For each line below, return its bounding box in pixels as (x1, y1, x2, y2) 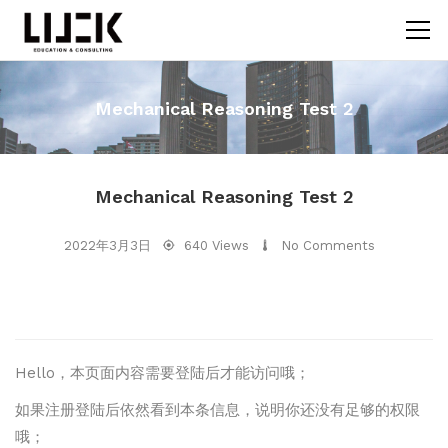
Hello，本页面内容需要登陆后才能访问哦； (15, 363, 310, 382)
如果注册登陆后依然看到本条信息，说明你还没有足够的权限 (15, 400, 420, 419)
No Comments (280, 237, 375, 253)
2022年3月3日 (63, 237, 151, 253)
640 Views (183, 237, 249, 253)
